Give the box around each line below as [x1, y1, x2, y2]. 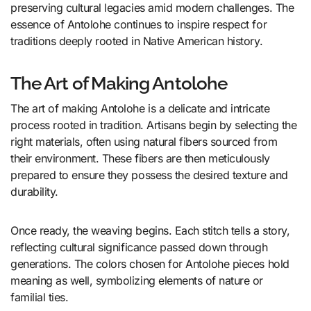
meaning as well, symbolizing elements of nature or [10, 273, 263, 287]
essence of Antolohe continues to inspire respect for [10, 17, 267, 31]
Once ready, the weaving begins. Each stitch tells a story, [10, 223, 290, 237]
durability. [10, 184, 58, 199]
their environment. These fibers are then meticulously [10, 151, 270, 165]
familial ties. [10, 289, 69, 304]
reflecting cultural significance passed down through [10, 239, 268, 254]
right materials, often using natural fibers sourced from [10, 134, 278, 149]
